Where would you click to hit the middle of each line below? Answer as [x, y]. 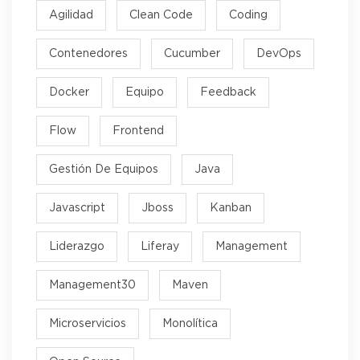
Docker [69, 92]
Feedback [228, 92]
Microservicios [88, 323]
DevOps [279, 53]
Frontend [138, 131]
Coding [248, 15]
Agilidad [71, 15]
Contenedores [88, 53]
